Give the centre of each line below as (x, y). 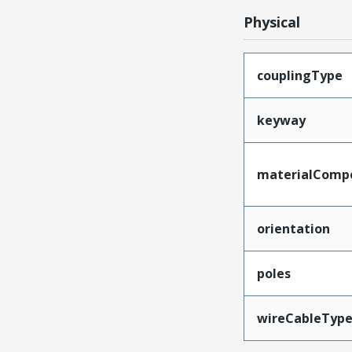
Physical (271, 22)
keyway (281, 120)
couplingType (299, 75)
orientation (293, 229)
